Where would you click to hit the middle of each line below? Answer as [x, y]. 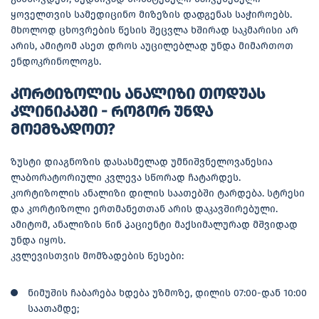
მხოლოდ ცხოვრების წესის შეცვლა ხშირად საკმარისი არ [155, 30]
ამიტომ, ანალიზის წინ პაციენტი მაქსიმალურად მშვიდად [154, 224]
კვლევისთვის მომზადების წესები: [97, 256]
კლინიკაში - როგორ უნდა [112, 111]
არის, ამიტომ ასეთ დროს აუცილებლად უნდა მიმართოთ [152, 46]
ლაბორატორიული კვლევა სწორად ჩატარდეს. [126, 177]
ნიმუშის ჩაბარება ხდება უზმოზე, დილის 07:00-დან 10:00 [167, 293]
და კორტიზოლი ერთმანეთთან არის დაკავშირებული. [144, 209]
